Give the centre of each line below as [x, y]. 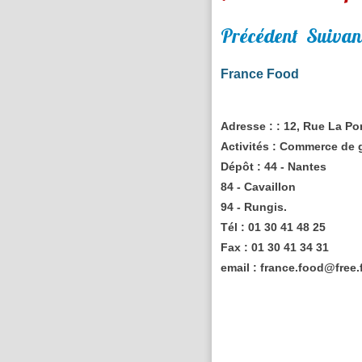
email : [239, 267]
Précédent [260, 35]
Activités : [249, 146]
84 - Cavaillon [259, 186]
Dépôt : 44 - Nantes [274, 166]
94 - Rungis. [254, 206]
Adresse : [247, 126]
